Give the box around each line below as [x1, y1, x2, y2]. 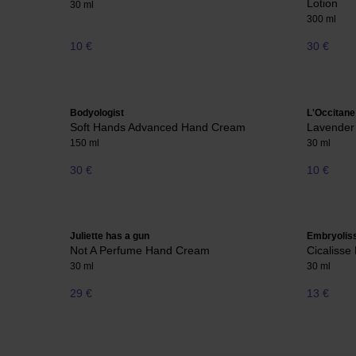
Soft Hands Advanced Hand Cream [70, 120, 246, 133]
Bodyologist [70, 106, 124, 118]
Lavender [307, 120, 354, 133]
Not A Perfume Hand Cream [70, 244, 210, 257]
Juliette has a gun [70, 230, 149, 242]
